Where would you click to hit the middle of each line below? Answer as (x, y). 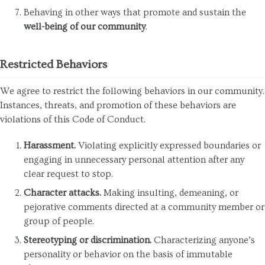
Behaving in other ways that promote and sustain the (135, 12)
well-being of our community (85, 26)
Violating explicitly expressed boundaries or (168, 146)
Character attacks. (62, 193)
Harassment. (50, 146)
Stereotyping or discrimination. (88, 240)
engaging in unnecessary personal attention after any (134, 160)
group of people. (59, 222)
